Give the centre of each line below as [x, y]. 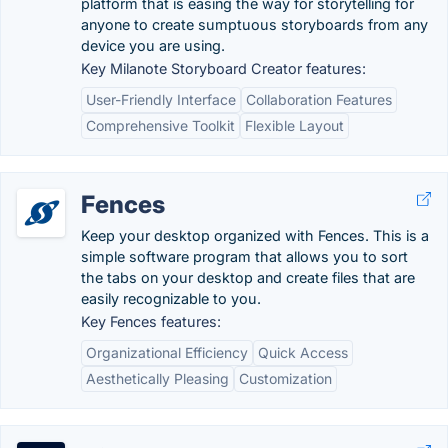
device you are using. [153, 45]
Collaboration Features [319, 99]
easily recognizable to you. [171, 298]
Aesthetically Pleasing [157, 378]
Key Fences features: [151, 321]
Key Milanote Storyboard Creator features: [223, 68]
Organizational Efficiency [167, 352]
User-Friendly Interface [161, 99]
